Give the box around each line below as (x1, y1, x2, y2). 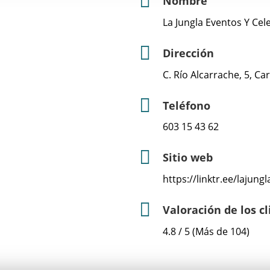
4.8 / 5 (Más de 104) (163, 224, 250, 238)
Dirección (163, 45, 214, 60)
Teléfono (163, 98, 210, 113)
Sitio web (163, 150, 213, 165)
